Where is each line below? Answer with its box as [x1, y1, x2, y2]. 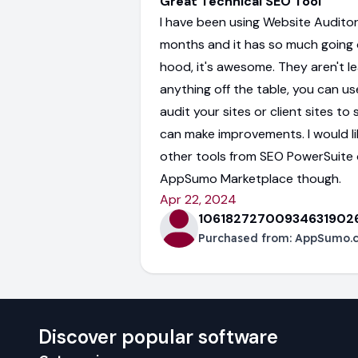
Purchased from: [198, 231, 295, 245]
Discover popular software [38, 324, 278, 349]
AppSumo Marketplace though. [160, 170, 341, 187]
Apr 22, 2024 [160, 191, 237, 208]
